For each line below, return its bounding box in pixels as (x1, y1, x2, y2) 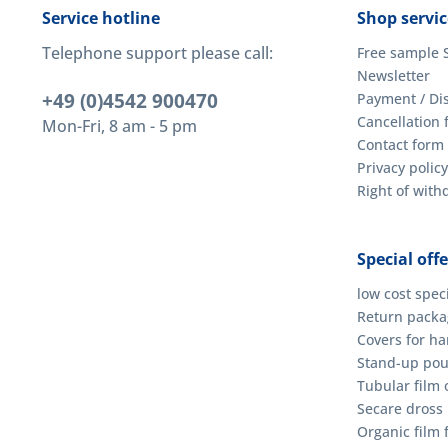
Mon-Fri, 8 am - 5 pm (42, 115, 197, 137)
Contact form (357, 135, 444, 154)
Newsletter (357, 66, 430, 85)
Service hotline (42, 7, 160, 29)
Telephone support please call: (42, 42, 273, 64)
